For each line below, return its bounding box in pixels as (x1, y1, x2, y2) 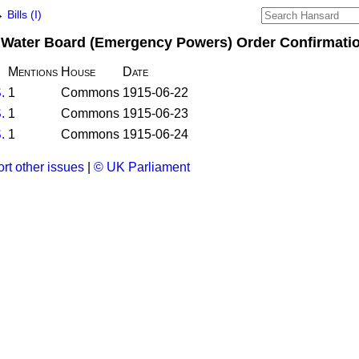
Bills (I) (7, 9, 42, 21)
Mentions (8, 65, 58, 79)
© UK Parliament (94, 160, 190, 174)
